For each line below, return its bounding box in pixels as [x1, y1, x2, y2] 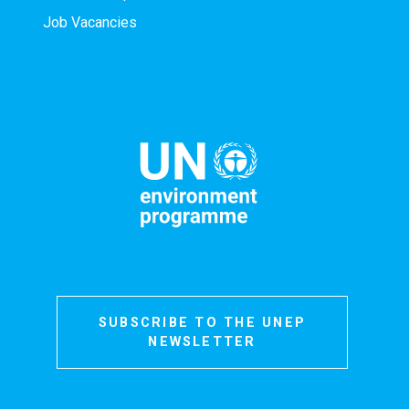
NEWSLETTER [148, 334, 257, 351]
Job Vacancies [42, 14, 137, 32]
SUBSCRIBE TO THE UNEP [98, 315, 306, 331]
